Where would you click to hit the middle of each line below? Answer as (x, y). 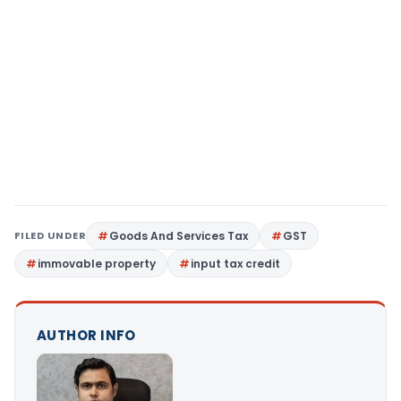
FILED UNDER (51, 236)
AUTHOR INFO (86, 336)
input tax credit (235, 264)
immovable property (97, 264)
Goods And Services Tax (179, 236)
